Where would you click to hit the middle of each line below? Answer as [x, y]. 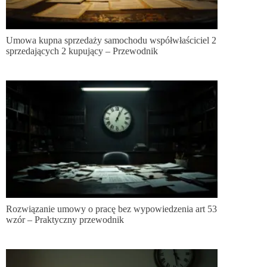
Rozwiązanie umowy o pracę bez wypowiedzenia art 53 [111, 209]
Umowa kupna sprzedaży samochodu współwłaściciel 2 [111, 40]
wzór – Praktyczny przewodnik [65, 220]
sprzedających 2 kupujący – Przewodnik [82, 51]
